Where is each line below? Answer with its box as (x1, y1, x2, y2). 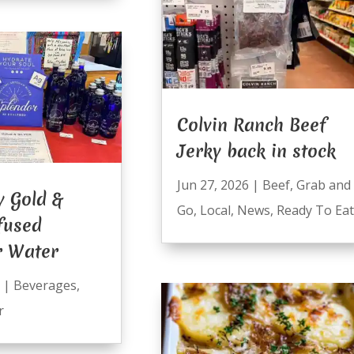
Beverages (13, 277, 77, 295)
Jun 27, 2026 (176, 176, 249, 194)
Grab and (296, 176, 351, 194)
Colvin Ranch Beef (176, 113, 326, 137)
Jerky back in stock (176, 139, 336, 164)
